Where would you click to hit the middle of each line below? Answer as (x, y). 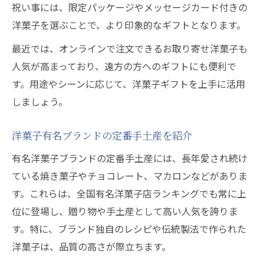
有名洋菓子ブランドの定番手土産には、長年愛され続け (130, 158)
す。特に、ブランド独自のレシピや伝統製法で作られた (129, 229)
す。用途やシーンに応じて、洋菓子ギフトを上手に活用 (128, 84)
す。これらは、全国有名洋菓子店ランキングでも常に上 (129, 193)
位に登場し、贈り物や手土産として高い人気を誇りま (125, 211)
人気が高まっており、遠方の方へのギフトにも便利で (124, 66)
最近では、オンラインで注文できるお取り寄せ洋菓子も (130, 48)
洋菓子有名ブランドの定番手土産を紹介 (102, 135)
